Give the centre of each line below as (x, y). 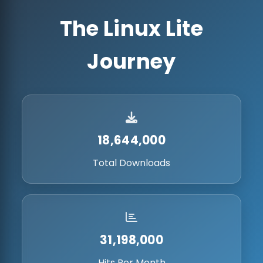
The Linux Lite (131, 28)
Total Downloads (131, 163)
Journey (131, 61)
